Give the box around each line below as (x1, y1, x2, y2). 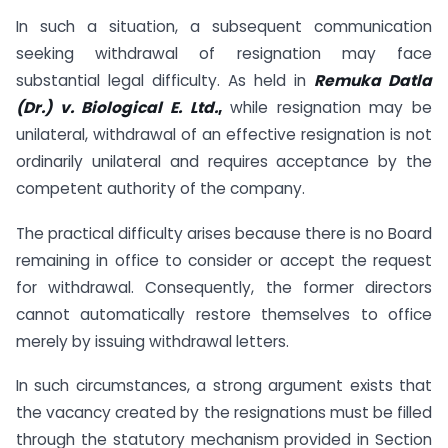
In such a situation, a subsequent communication (16, 15, 432, 37)
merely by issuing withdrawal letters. (16, 330, 289, 352)
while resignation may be (221, 96, 432, 118)
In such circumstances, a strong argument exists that (16, 375, 432, 397)
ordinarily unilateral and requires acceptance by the (16, 150, 432, 172)
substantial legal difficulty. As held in (16, 69, 314, 91)
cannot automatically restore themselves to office (16, 303, 432, 325)
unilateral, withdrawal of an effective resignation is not (16, 123, 432, 145)
